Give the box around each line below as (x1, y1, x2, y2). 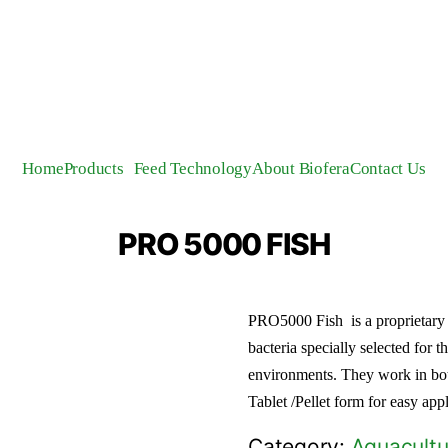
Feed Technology (133, 159, 253, 178)
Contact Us (349, 159, 426, 178)
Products (63, 159, 124, 178)
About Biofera (252, 159, 350, 178)
